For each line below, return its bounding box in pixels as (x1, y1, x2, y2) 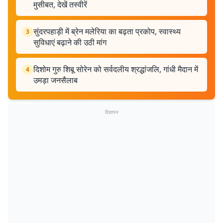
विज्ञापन (105, 109, 118, 115)
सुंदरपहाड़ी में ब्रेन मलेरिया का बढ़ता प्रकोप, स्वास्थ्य (33, 26, 181, 37)
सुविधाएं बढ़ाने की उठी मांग (33, 37, 107, 48)
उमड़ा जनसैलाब (33, 75, 78, 86)
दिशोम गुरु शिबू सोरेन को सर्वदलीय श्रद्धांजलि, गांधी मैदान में (33, 64, 198, 75)
